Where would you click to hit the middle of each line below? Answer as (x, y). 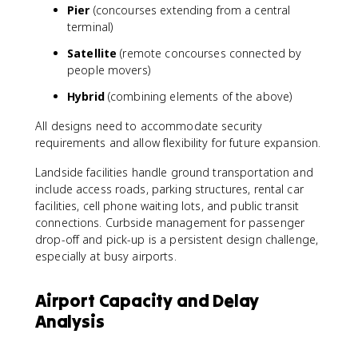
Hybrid (86, 96)
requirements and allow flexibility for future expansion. (178, 143)
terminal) (90, 27)
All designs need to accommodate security (149, 126)
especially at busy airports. (106, 256)
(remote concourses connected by (209, 53)
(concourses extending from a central (190, 10)
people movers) (109, 70)
